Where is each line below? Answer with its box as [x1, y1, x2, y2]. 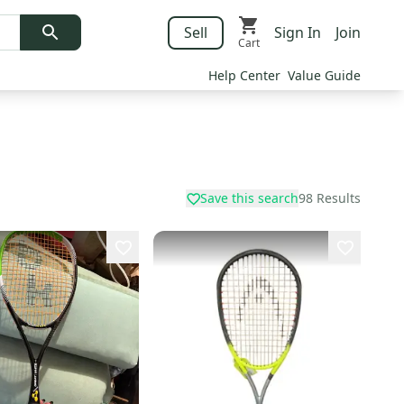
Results [317, 189, 361, 207]
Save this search [200, 189, 298, 207]
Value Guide [288, 67, 361, 84]
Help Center [208, 67, 280, 84]
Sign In [274, 22, 321, 42]
